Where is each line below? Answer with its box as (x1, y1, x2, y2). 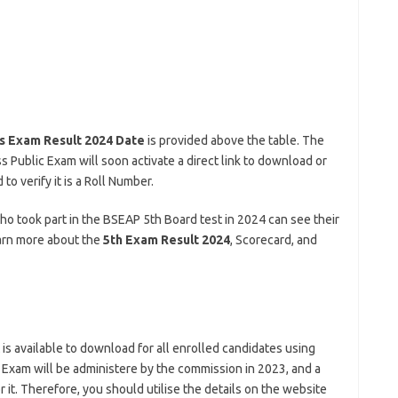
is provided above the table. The (144, 133, 324, 147)
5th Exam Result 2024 (102, 233, 230, 247)
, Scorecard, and (229, 233, 317, 247)
